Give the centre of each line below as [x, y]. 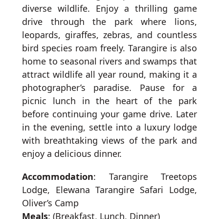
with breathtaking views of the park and [109, 141]
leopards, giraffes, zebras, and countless [109, 35]
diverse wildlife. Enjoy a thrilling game [109, 9]
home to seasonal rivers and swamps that [109, 61]
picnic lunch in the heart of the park [109, 101]
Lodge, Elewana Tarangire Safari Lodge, [109, 190]
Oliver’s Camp [51, 203]
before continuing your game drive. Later [109, 114]
